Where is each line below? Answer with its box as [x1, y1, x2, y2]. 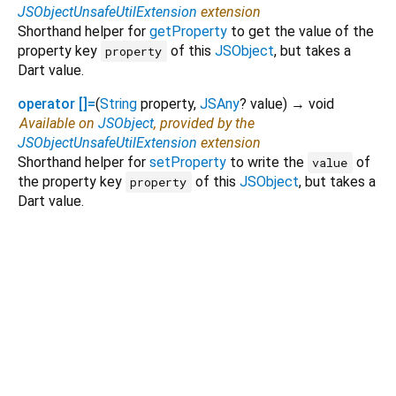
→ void [291, 95, 334, 112]
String [100, 95, 137, 112]
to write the [226, 153, 308, 171]
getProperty [149, 22, 227, 40]
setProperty [149, 153, 226, 171]
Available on [19, 114, 98, 132]
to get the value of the [227, 22, 374, 40]
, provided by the [154, 114, 255, 132]
